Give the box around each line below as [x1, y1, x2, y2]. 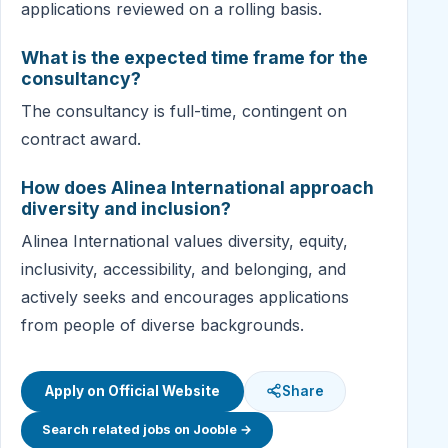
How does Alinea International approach [21, 177, 374, 199]
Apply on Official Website [45, 382, 220, 399]
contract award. [21, 129, 141, 150]
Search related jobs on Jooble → [41, 422, 252, 438]
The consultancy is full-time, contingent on [21, 101, 347, 122]
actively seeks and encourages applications [21, 287, 349, 308]
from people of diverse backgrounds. [21, 315, 304, 336]
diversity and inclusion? [21, 198, 231, 220]
